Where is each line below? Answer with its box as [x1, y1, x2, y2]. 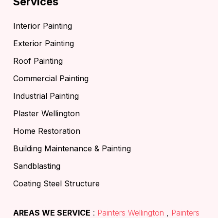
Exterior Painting [13, 38, 74, 49]
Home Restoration [13, 126, 80, 136]
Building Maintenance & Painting [13, 144, 131, 154]
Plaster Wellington [13, 109, 80, 119]
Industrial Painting [13, 91, 79, 101]
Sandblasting [13, 161, 60, 171]
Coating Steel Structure [13, 179, 100, 189]
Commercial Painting [13, 73, 89, 84]
